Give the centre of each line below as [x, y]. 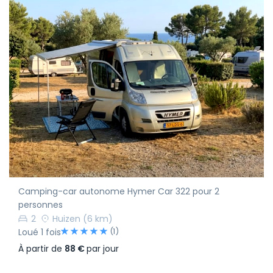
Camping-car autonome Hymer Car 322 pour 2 [119, 192]
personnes [41, 205]
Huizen [66, 219]
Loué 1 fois [40, 232]
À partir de [41, 248]
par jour [103, 248]
